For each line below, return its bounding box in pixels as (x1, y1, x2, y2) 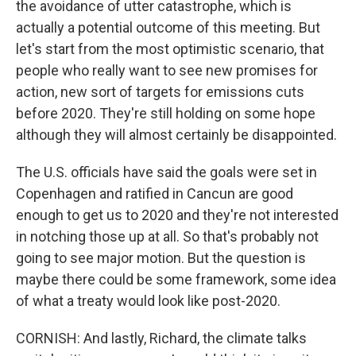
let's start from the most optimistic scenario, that (16, 40, 324, 57)
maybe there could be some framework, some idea (16, 270, 336, 288)
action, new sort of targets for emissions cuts (16, 83, 304, 100)
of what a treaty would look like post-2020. (16, 292, 281, 309)
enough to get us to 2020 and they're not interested (16, 206, 339, 223)
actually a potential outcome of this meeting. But (16, 18, 320, 36)
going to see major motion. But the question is (16, 249, 306, 266)
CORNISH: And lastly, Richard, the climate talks (16, 329, 307, 346)
